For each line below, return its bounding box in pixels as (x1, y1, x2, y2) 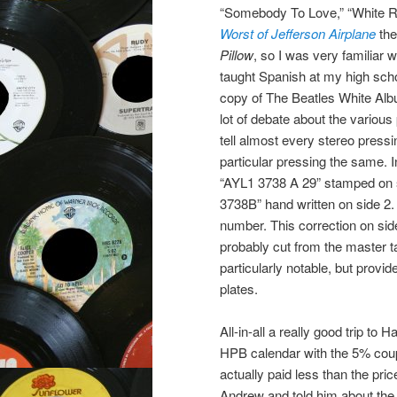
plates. (220, 278, 258, 298)
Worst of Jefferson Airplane (220, 23, 376, 43)
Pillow (220, 44, 253, 64)
